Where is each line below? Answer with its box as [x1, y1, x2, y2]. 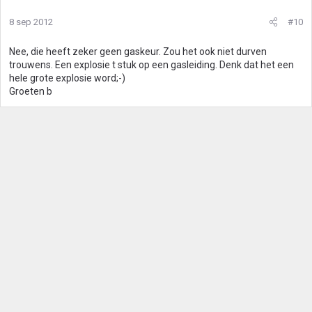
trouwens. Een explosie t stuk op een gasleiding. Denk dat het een [9, 59, 294, 70]
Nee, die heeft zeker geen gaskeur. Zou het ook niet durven [9, 46, 267, 57]
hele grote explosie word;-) [9, 72, 125, 84]
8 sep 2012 [9, 17, 53, 27]
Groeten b [9, 86, 52, 97]
